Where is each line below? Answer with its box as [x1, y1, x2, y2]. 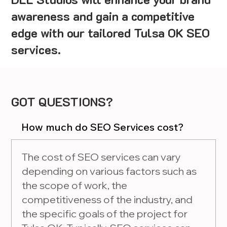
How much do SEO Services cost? [21, 121, 184, 134]
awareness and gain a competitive [11, 8, 195, 24]
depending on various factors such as [22, 165, 197, 178]
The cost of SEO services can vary [22, 150, 181, 164]
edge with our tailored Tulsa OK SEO [11, 25, 210, 41]
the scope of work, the [22, 179, 128, 192]
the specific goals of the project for [22, 207, 188, 220]
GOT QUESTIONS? [11, 94, 113, 110]
